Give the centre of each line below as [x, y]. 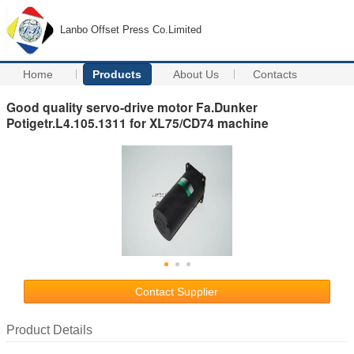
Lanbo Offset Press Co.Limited [131, 30]
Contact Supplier [177, 291]
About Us [196, 74]
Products [117, 74]
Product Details [49, 330]
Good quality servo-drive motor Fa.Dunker [132, 107]
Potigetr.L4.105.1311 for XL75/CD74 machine [137, 122]
